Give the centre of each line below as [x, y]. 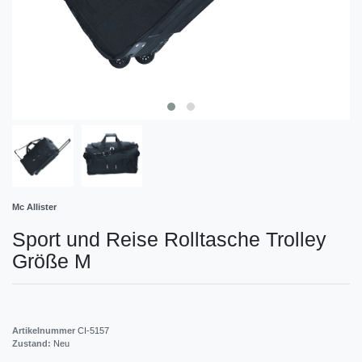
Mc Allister [34, 206]
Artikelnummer [45, 330]
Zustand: [33, 343]
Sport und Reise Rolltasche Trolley [169, 239]
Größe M [52, 261]
